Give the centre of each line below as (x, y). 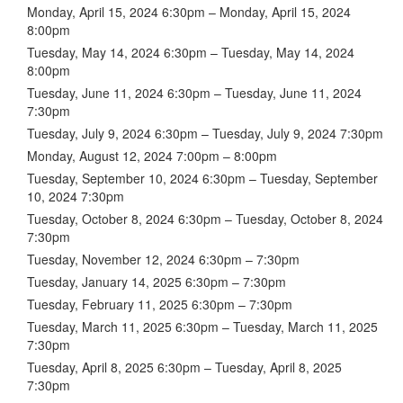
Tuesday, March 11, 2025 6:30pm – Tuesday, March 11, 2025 (202, 326)
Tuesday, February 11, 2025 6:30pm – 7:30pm (160, 304)
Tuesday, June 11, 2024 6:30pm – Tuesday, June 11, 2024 (194, 92)
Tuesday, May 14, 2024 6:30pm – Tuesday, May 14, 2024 (191, 52)
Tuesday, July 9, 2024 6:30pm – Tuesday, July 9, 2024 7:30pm (205, 133)
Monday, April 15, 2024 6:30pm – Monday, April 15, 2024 (189, 11)
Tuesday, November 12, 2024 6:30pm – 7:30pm (163, 259)
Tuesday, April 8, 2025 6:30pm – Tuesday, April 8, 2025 (184, 367)
